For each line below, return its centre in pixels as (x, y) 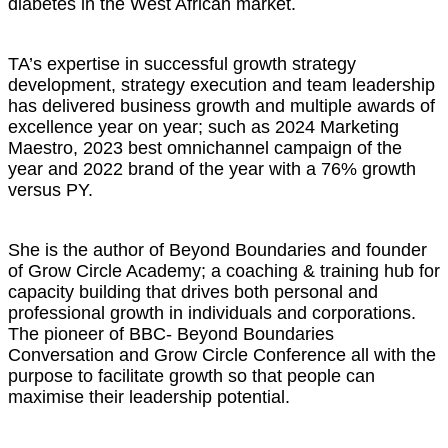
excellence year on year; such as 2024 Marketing (203, 127)
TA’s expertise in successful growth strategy (182, 64)
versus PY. (50, 190)
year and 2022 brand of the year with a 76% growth (212, 169)
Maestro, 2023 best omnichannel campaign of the (205, 148)
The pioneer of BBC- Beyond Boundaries (171, 334)
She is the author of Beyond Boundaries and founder (217, 250)
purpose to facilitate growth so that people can (191, 376)
